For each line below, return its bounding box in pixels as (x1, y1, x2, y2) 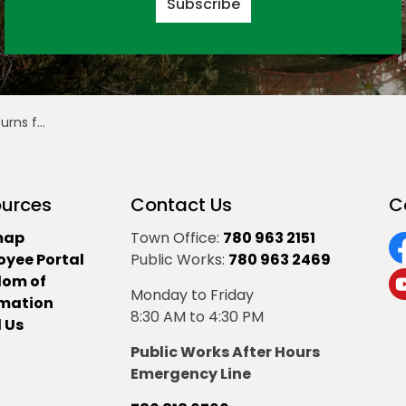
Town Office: (130, 227, 223, 248)
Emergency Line (130, 363, 251, 384)
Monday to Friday (130, 285, 254, 305)
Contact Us (130, 192, 232, 217)
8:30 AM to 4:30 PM (130, 306, 264, 327)
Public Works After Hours (130, 342, 320, 362)
